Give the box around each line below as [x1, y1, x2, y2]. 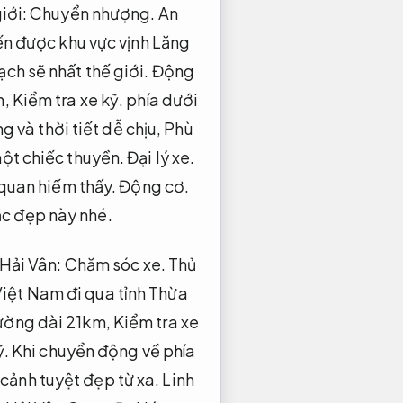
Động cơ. [119, 175, 190, 196]
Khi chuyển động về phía [8, 339, 196, 361]
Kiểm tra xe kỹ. [12, 88, 124, 110]
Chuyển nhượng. [30, 2, 156, 23]
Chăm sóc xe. [64, 253, 166, 274]
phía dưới [123, 88, 199, 110]
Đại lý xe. [127, 146, 195, 167]
